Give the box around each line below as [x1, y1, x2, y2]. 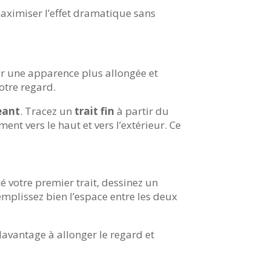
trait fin [74, 104, 115, 119]
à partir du [114, 104, 169, 119]
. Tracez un [20, 104, 75, 119]
